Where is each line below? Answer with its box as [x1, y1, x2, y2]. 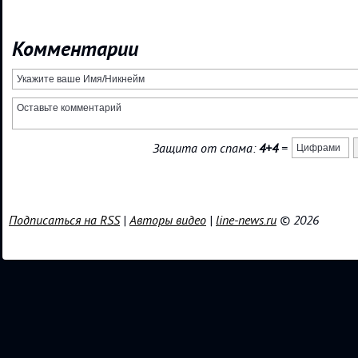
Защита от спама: [153, 141, 259, 156]
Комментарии [12, 37, 138, 61]
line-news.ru [216, 213, 276, 228]
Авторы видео [129, 213, 206, 228]
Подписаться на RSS [9, 213, 120, 228]
